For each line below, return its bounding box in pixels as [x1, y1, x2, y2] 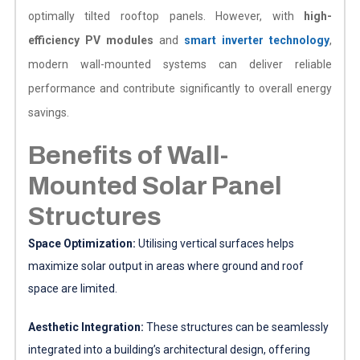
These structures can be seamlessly [145, 320, 329, 333]
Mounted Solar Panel [27, 171, 282, 200]
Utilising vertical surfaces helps [137, 236, 294, 250]
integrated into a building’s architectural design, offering [27, 342, 310, 356]
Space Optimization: [27, 236, 138, 250]
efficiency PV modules [27, 33, 153, 47]
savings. [27, 105, 69, 119]
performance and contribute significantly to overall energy [27, 81, 333, 95]
